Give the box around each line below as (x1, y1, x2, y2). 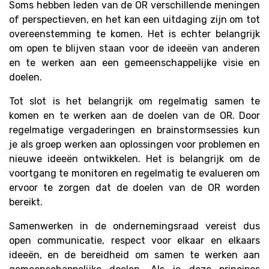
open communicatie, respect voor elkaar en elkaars (9, 235, 260, 247)
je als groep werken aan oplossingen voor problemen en (9, 139, 260, 151)
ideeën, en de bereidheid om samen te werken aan (9, 249, 260, 261)
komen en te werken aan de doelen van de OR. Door (9, 110, 260, 122)
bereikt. (9, 196, 43, 208)
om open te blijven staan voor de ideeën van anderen (9, 43, 260, 55)
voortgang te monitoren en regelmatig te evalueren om (9, 168, 260, 180)
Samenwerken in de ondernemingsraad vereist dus (9, 220, 260, 232)
